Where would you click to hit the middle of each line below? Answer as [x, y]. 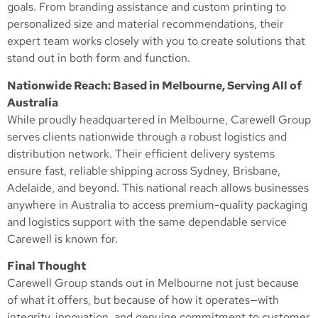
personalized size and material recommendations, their [146, 24]
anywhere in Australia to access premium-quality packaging [157, 204]
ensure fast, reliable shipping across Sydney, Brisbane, [144, 170]
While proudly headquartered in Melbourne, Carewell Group [159, 119]
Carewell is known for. [62, 238]
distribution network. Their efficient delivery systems [141, 153]
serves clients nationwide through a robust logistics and [147, 136]
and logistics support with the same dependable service [147, 221]
